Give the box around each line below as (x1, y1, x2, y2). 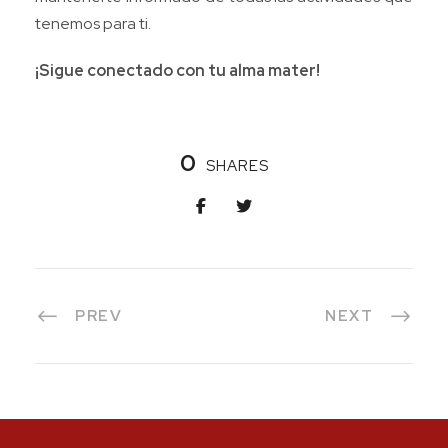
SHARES (205, 156, 269, 177)
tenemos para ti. (35, 13, 151, 35)
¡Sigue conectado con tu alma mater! (35, 60, 320, 82)
